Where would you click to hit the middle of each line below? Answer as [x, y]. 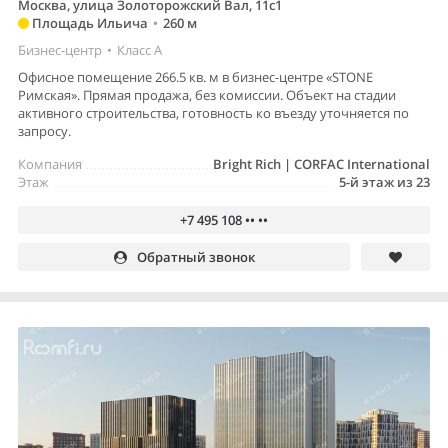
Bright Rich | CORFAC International [321, 163]
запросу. [44, 130]
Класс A [139, 49]
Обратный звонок [195, 256]
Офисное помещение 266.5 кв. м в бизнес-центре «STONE [195, 76]
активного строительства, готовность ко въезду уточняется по [213, 112]
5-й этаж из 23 [384, 181]
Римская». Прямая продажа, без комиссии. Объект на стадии [207, 94]
